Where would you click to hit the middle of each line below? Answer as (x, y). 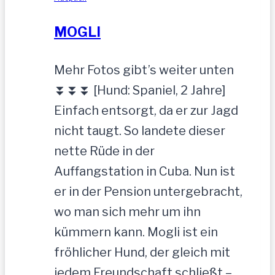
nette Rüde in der (104, 151)
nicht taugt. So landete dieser (140, 130)
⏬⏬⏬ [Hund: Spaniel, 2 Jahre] (140, 90)
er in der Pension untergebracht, (148, 191)
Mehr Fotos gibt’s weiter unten (144, 70)
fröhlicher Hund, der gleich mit (142, 252)
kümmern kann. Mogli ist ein (136, 232)
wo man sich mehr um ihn (127, 211)
